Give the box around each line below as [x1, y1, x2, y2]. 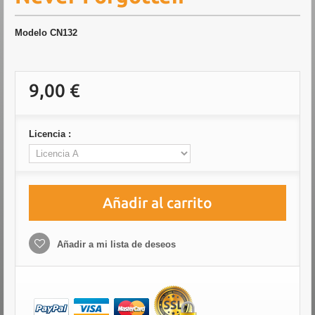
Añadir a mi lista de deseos [54, 239, 176, 250]
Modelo [15, 27, 47, 38]
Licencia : [29, 129, 74, 139]
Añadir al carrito [103, 194, 212, 211]
